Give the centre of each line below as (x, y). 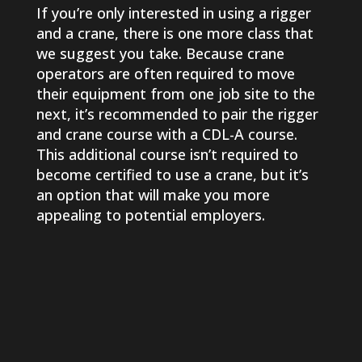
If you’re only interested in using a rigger (173, 13)
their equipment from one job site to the (175, 94)
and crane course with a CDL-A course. (166, 135)
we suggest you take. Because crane (160, 54)
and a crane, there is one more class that (175, 34)
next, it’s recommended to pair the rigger (177, 114)
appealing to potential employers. (150, 215)
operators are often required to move (165, 74)
